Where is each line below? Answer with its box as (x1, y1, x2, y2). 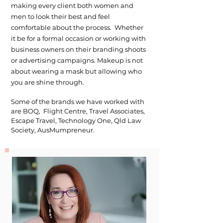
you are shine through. (11, 78, 84, 86)
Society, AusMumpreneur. (11, 126, 95, 134)
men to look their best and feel (11, 12, 110, 20)
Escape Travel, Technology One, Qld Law (11, 116, 141, 124)
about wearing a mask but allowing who (11, 67, 142, 75)
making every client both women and (11, 1, 133, 9)
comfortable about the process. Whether (11, 23, 143, 31)
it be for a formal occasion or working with (11, 34, 146, 42)
